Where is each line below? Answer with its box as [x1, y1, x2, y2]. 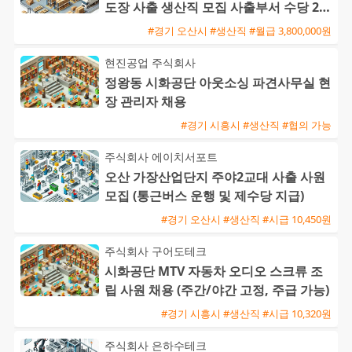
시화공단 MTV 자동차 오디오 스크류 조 [104, 262, 323, 280]
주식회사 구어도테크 [104, 244, 207, 259]
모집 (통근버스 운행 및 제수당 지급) [104, 187, 304, 205]
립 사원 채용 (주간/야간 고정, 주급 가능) [104, 281, 329, 299]
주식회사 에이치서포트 [104, 149, 218, 165]
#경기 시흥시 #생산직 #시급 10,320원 [161, 306, 332, 321]
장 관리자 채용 [104, 93, 186, 111]
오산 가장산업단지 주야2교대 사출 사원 [104, 168, 325, 186]
